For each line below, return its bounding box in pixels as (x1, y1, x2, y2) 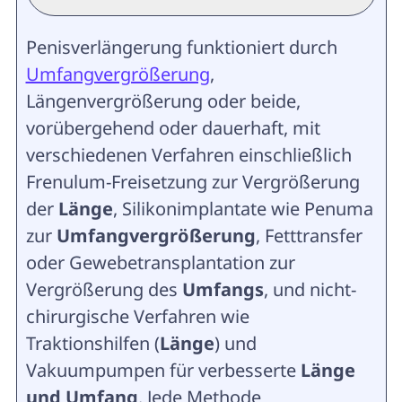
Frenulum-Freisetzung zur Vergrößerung (25, 170, 360, 194)
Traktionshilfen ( (25, 331, 160, 355)
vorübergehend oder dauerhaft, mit (25, 116, 320, 140)
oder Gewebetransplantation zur (25, 250, 295, 275)
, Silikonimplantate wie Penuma (112, 197, 373, 221)
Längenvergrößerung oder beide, (25, 89, 301, 113)
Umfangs (181, 277, 264, 301)
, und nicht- (263, 277, 356, 301)
